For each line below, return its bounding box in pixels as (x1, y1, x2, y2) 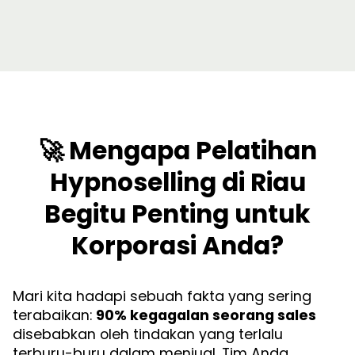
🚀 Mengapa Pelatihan (38, 133, 317, 169)
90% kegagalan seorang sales (96, 305, 316, 326)
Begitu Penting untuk (44, 197, 311, 232)
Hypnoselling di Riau (49, 165, 306, 200)
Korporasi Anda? (71, 228, 284, 264)
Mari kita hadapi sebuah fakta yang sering (13, 286, 311, 307)
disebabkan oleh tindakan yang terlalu (13, 324, 283, 345)
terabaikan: (13, 305, 96, 326)
